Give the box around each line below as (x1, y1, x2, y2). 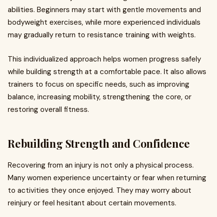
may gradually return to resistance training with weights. (8, 30, 196, 40)
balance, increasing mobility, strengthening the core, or (8, 92, 191, 102)
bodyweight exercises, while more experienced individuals (8, 17, 201, 27)
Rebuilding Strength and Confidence (8, 136, 190, 151)
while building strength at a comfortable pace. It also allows (8, 67, 206, 77)
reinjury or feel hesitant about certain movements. (8, 198, 176, 208)
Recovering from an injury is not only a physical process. (8, 160, 194, 170)
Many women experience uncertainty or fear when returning (8, 173, 206, 183)
